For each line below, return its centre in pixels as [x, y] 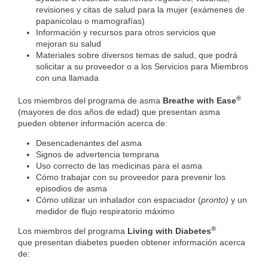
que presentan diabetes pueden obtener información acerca [132, 243]
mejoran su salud [68, 44]
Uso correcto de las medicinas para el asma [119, 166]
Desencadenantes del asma [89, 143]
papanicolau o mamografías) [90, 21]
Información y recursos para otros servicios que [126, 33]
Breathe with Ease [200, 101]
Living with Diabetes [169, 231]
